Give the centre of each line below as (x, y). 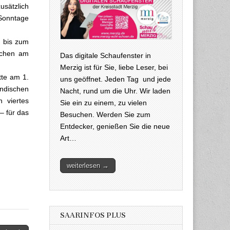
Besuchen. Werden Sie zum (105, 114)
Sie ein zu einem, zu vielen (103, 102)
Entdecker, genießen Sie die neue (115, 126)
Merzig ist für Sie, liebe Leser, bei (114, 67)
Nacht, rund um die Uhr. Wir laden (115, 91)
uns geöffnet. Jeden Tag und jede (116, 79)
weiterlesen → (88, 165)
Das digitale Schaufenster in (106, 55)
